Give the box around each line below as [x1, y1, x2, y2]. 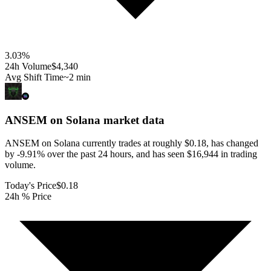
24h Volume [5, 60, 51, 71]
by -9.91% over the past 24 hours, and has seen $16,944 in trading [5, 149, 257, 160]
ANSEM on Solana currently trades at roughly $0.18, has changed [5, 138, 258, 149]
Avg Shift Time [5, 71, 64, 82]
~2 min [64, 71, 91, 82]
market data [100, 113, 165, 126]
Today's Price [5, 180, 56, 191]
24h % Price [5, 191, 51, 202]
